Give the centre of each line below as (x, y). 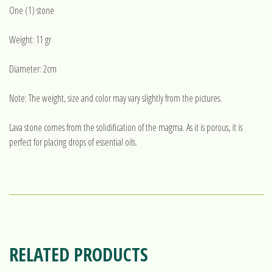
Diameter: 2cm (33, 69)
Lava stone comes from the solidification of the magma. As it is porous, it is (126, 127)
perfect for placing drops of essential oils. (73, 142)
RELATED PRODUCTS (79, 254)
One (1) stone (32, 10)
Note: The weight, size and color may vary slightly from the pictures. (115, 98)
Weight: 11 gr (30, 40)
